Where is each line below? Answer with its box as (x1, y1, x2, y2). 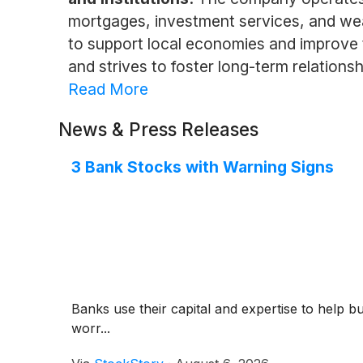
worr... (71, 319, 110, 336)
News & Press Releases (58, 117, 258, 140)
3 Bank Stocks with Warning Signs (71, 156, 334, 177)
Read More (67, 79, 148, 99)
